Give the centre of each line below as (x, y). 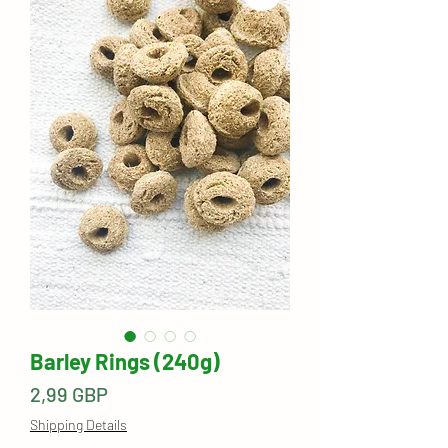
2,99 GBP (69, 393)
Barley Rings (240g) (125, 360)
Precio (135, 392)
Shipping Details (78, 424)
